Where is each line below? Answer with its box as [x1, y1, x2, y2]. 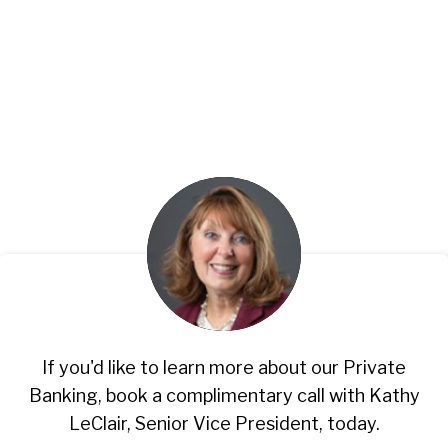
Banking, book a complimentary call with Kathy [28, 384, 420, 406]
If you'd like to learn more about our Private [42, 356, 406, 378]
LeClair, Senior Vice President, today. [68, 412, 380, 434]
